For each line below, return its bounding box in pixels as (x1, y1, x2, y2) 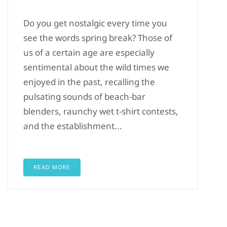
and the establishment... (23, 120, 122, 132)
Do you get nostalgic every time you (23, 17, 167, 29)
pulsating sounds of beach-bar (23, 90, 145, 102)
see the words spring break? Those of (23, 31, 172, 44)
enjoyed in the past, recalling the (23, 75, 155, 88)
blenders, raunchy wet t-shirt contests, (23, 105, 178, 117)
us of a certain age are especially (23, 46, 155, 58)
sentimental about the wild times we (23, 61, 169, 73)
